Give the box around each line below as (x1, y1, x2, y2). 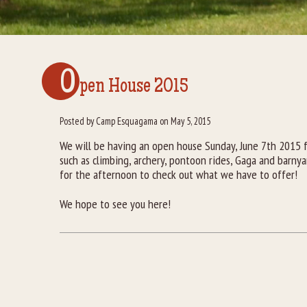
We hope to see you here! (60, 195, 171, 212)
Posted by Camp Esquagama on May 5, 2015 (60, 114, 210, 127)
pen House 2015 (79, 77, 188, 98)
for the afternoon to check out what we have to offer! (60, 167, 297, 183)
